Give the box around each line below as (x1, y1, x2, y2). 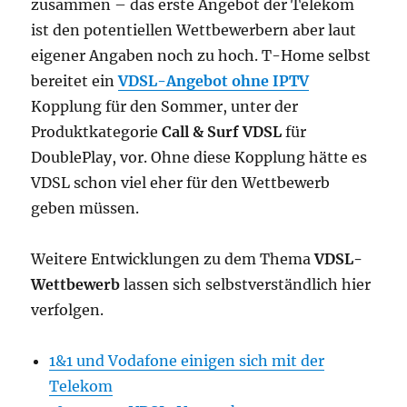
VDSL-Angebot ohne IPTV (118, 71, 310, 90)
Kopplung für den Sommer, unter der (31, 96, 299, 115)
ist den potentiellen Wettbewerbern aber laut (31, 20, 357, 39)
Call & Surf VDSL (162, 122, 283, 141)
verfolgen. (31, 300, 104, 319)
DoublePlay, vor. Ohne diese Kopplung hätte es (31, 147, 368, 166)
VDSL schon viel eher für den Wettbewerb (31, 173, 331, 192)
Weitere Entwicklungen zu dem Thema (31, 249, 315, 268)
